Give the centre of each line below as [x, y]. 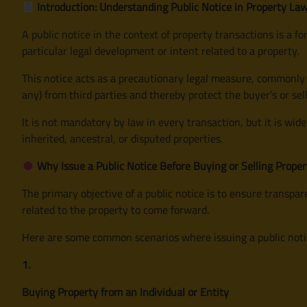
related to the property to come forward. [115, 209]
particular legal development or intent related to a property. [160, 50]
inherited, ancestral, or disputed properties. [122, 138]
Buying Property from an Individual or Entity [125, 292]
